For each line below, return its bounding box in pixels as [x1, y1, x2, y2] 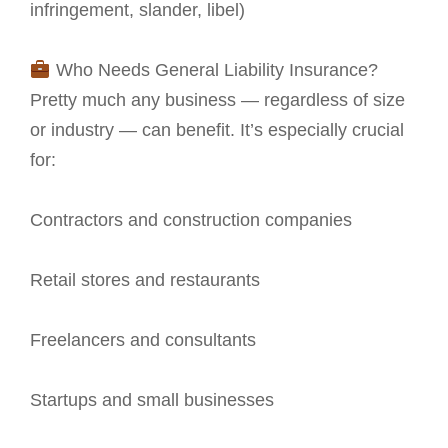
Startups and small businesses [30, 390, 274, 411]
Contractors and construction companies [30, 210, 352, 231]
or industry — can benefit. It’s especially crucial [30, 120, 404, 141]
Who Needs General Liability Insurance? [50, 60, 378, 81]
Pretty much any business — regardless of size [30, 90, 405, 111]
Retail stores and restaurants [30, 270, 260, 291]
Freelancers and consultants [30, 330, 256, 351]
